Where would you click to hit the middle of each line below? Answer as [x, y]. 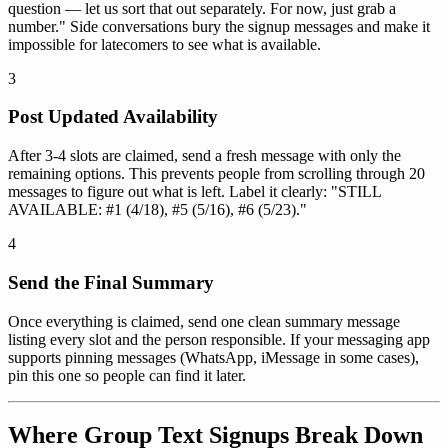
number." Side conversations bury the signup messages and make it [219, 26]
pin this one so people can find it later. [127, 375]
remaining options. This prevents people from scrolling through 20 [216, 174]
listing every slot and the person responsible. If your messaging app [219, 339]
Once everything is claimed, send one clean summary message [204, 321]
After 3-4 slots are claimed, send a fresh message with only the [204, 156]
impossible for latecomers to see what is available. [164, 44]
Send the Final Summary [111, 282]
